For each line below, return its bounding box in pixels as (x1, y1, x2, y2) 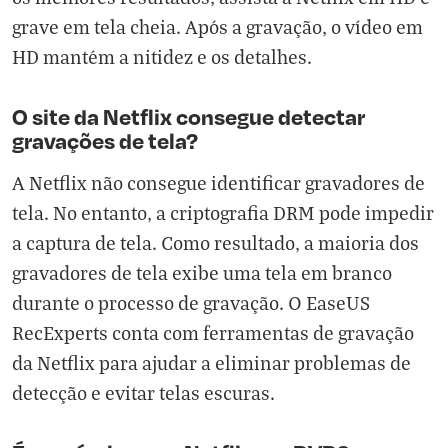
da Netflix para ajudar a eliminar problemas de (12, 351, 411, 375)
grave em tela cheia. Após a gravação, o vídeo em (12, 15, 423, 39)
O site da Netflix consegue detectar (12, 102, 365, 131)
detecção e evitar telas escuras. (12, 381, 275, 405)
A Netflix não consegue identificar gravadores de (12, 171, 425, 195)
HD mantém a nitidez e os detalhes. (12, 45, 312, 69)
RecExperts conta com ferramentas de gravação (12, 321, 414, 345)
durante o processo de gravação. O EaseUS (12, 291, 370, 315)
